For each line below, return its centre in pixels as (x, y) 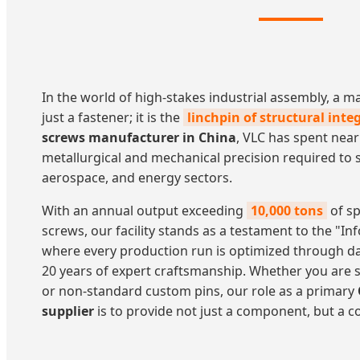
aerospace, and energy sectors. (137, 177)
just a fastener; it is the (112, 117)
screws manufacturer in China (139, 137)
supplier (68, 311)
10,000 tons (287, 210)
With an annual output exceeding (144, 210)
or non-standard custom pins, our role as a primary (200, 290)
